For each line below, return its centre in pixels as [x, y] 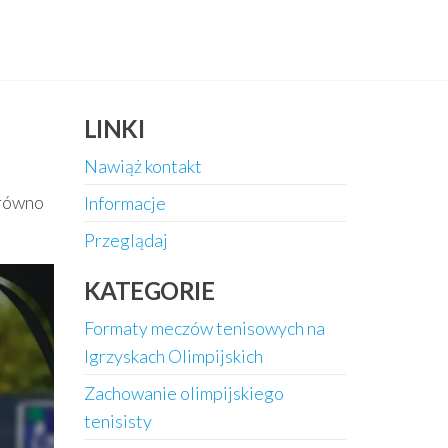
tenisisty [117, 421]
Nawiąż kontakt [142, 166]
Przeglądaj [125, 240]
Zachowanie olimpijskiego [183, 393]
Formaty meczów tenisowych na [204, 328]
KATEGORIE [149, 290]
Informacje [124, 203]
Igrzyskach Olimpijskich [173, 356]
